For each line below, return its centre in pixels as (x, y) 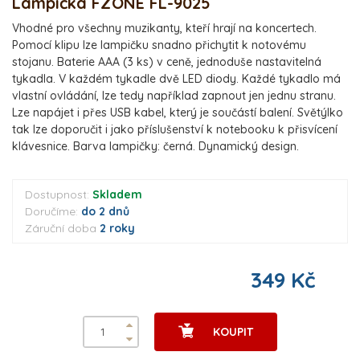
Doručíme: (51, 211)
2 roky (117, 228)
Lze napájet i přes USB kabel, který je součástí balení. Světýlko (178, 112)
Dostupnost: (57, 194)
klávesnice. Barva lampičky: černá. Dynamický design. (157, 146)
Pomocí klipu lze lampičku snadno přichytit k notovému (159, 45)
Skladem (117, 194)
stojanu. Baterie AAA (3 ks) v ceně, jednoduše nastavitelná (167, 61)
